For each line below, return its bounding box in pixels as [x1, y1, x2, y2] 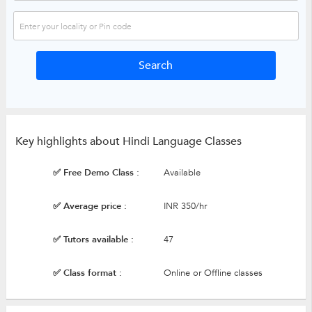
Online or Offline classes [163, 267, 263, 280]
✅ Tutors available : [52, 233, 134, 247]
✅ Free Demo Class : [52, 166, 139, 180]
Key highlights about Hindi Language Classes [15, 134, 242, 150]
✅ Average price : [52, 200, 127, 213]
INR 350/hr [163, 200, 207, 213]
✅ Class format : [52, 267, 122, 280]
